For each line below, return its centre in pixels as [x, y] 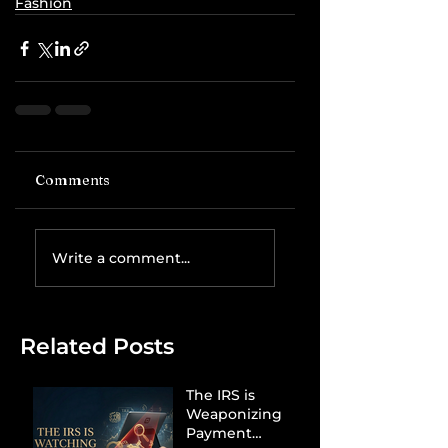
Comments [72, 180]
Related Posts [97, 347]
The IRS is [220, 395]
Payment [219, 433]
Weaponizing [234, 414]
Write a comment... [121, 257]
